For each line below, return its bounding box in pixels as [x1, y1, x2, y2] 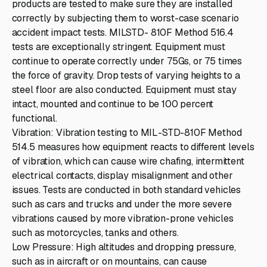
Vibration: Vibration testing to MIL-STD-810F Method [11, 126, 242, 139]
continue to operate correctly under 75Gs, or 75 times [11, 54, 243, 67]
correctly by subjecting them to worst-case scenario [11, 11, 239, 24]
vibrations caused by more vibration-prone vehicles [11, 212, 234, 225]
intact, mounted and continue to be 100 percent [11, 97, 214, 110]
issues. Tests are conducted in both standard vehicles [11, 183, 241, 196]
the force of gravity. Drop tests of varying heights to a [11, 69, 240, 82]
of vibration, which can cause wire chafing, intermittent [11, 154, 244, 167]
